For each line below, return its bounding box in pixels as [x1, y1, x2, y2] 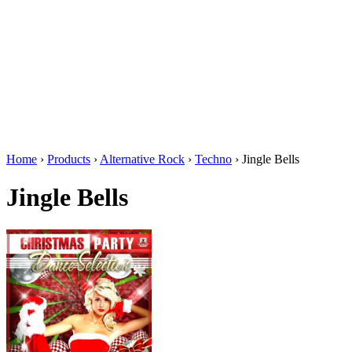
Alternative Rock [100, 152, 185, 166]
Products [47, 152, 90, 166]
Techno [195, 152, 232, 166]
